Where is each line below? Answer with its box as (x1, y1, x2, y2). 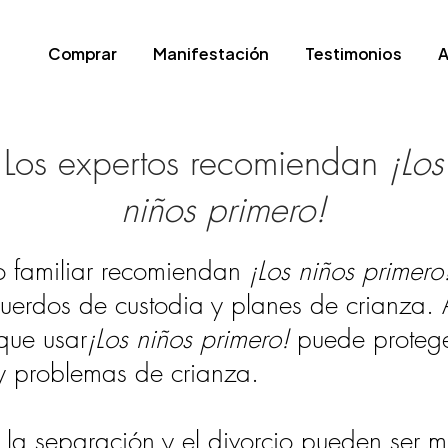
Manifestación (153, 43, 269, 64)
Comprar (48, 43, 117, 64)
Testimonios (305, 43, 402, 64)
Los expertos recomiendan (4, 139, 389, 186)
